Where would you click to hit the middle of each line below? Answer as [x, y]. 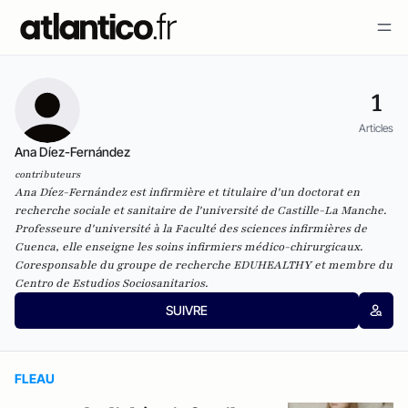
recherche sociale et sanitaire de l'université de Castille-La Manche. [200, 210]
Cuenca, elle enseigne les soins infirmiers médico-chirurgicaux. [189, 247]
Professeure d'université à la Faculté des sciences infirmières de [191, 229]
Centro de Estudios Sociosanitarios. [111, 283]
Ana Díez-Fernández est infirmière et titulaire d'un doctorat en [187, 192]
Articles [376, 127]
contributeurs [47, 174]
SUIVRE [186, 310]
